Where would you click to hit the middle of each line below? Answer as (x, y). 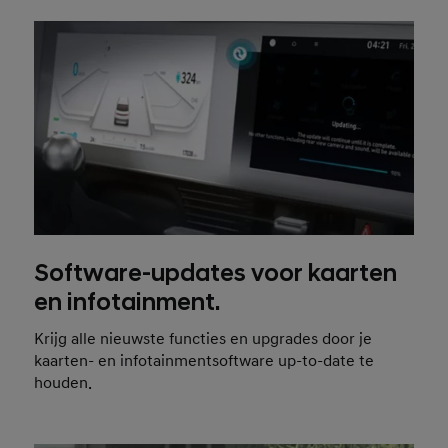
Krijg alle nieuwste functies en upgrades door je (203, 339)
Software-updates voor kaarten (216, 274)
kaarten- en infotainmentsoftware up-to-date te (204, 361)
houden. (63, 383)
